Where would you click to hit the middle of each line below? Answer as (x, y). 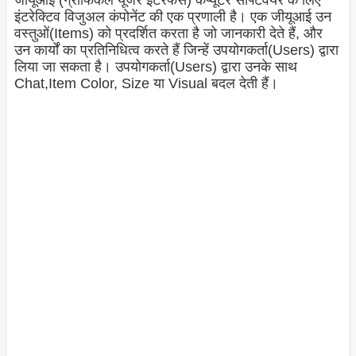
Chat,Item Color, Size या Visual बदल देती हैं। (146, 84)
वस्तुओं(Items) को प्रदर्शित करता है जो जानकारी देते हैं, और (168, 34)
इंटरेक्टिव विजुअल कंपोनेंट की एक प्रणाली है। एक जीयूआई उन (172, 17)
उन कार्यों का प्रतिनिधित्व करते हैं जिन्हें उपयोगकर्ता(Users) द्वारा (176, 50)
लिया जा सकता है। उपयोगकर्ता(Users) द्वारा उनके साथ (155, 67)
